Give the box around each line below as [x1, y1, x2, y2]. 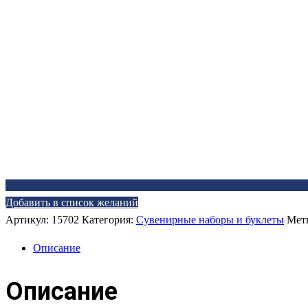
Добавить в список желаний [5, 197, 138, 209]
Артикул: [5, 214, 52, 226]
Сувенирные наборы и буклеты [136, 214, 284, 226]
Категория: [82, 214, 136, 226]
